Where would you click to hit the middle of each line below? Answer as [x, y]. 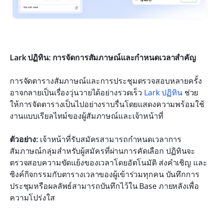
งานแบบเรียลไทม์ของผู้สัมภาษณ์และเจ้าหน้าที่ [87, 116]
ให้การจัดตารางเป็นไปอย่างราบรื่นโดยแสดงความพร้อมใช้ [107, 104]
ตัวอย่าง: [25, 139]
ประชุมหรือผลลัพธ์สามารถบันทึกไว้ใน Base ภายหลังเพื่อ [104, 186]
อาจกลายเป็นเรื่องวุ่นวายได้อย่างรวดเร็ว [77, 92]
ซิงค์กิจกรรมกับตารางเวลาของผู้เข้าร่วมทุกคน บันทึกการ [105, 174]
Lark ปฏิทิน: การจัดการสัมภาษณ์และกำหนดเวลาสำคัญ [103, 57]
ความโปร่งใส [32, 197]
